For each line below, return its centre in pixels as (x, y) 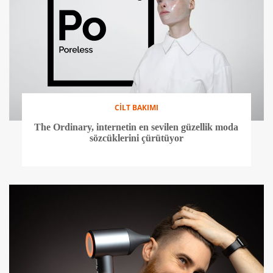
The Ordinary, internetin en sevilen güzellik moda (136, 127)
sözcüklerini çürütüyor (136, 138)
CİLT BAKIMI (136, 107)
